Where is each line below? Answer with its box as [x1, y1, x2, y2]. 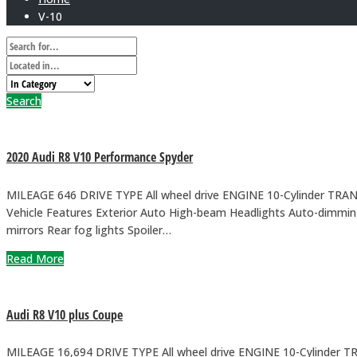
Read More [6, 250, 64, 266]
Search [6, 93, 41, 109]
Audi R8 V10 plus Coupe [6, 305, 123, 324]
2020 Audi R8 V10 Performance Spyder [6, 148, 193, 167]
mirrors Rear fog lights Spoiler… [6, 222, 171, 237]
